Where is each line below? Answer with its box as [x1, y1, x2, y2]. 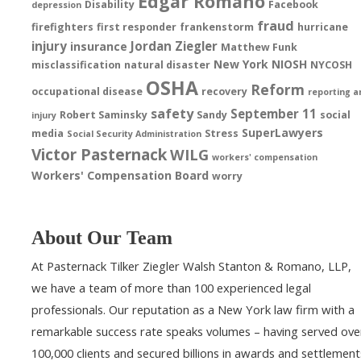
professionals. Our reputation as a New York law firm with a [31, 301, 355, 318]
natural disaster [124, 57, 211, 72]
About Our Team [31, 227, 173, 249]
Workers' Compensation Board [31, 167, 210, 183]
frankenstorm [180, 19, 255, 34]
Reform [251, 79, 305, 99]
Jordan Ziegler [131, 37, 218, 54]
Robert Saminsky [60, 107, 148, 122]
